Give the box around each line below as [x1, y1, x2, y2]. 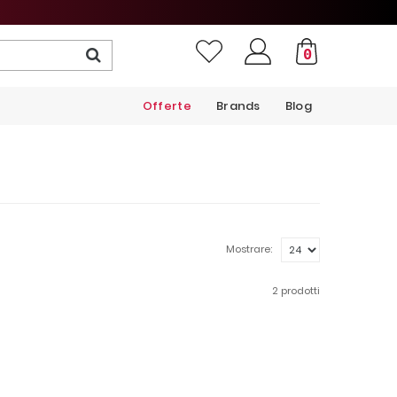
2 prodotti [272, 284, 320, 298]
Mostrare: [226, 242, 272, 256]
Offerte [142, 97, 191, 114]
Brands [215, 97, 261, 114]
